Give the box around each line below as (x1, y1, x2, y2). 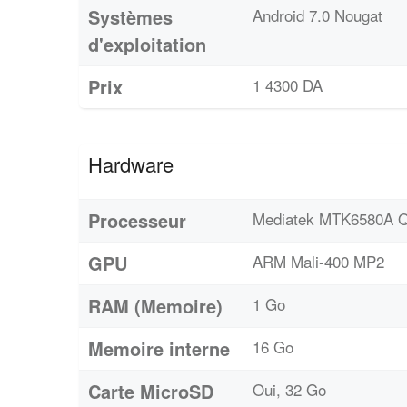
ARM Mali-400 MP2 (253, 249, 384, 273)
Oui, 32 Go (253, 377, 326, 401)
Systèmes (88, 3, 173, 30)
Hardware (88, 149, 174, 178)
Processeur (88, 206, 186, 233)
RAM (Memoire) (88, 292, 223, 319)
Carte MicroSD (88, 377, 213, 404)
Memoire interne (88, 334, 230, 362)
